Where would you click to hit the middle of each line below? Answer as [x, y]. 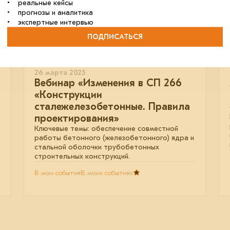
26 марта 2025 [60, 72]
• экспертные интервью [50, 22]
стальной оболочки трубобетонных [97, 147]
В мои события [57, 172]
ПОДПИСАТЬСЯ [115, 36]
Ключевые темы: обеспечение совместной [106, 128]
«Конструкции [68, 94]
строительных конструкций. [82, 156]
